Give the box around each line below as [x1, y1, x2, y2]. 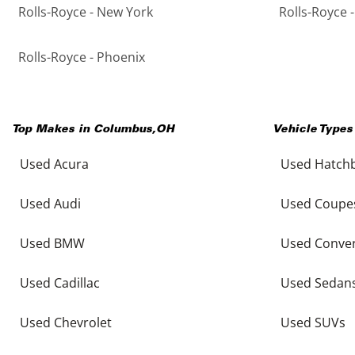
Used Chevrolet [20, 314, 112, 331]
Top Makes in [12, 124, 94, 136]
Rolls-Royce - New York [18, 3, 153, 21]
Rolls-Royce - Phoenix [18, 48, 145, 66]
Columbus [94, 124, 152, 136]
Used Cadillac [20, 274, 100, 292]
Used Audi [20, 195, 81, 212]
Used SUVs [280, 314, 345, 331]
